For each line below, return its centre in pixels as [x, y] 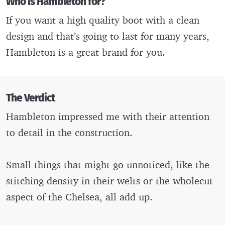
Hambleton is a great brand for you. [86, 52]
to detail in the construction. [71, 132]
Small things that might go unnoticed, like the [108, 164]
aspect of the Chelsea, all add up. [79, 196]
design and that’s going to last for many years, [108, 36]
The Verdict [30, 98]
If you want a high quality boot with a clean [103, 20]
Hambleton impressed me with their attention [108, 116]
